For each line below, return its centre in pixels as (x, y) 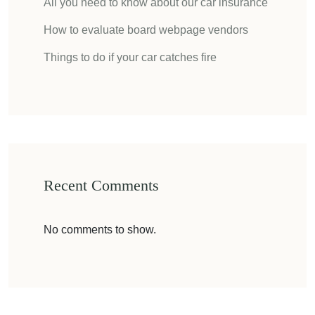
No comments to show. (100, 230)
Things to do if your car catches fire (130, 57)
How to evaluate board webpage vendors (146, 30)
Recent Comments (101, 185)
